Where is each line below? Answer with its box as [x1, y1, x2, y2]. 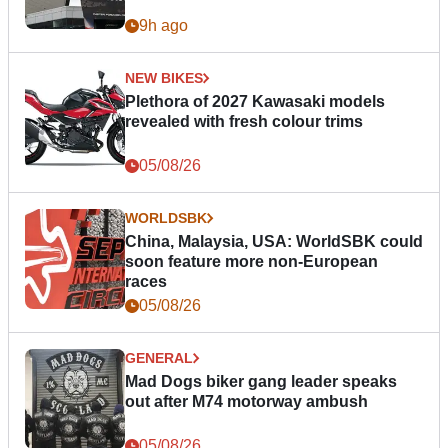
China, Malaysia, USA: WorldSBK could [125, 232, 423, 250]
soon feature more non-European [125, 252, 378, 270]
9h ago [139, 16, 188, 34]
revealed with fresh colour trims [125, 112, 363, 130]
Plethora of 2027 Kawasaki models [125, 92, 385, 110]
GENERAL [125, 349, 193, 366]
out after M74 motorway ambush [125, 392, 368, 410]
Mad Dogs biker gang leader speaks [125, 372, 397, 390]
